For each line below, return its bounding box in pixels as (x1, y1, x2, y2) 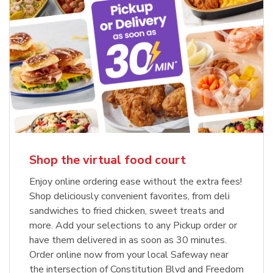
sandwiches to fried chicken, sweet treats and (29, 204, 224, 218)
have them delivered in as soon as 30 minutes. (29, 233, 227, 247)
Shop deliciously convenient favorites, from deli (29, 190, 230, 204)
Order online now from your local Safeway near (29, 248, 229, 262)
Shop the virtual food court (29, 152, 186, 169)
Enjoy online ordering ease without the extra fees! (29, 175, 242, 189)
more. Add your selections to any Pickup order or (29, 219, 237, 233)
